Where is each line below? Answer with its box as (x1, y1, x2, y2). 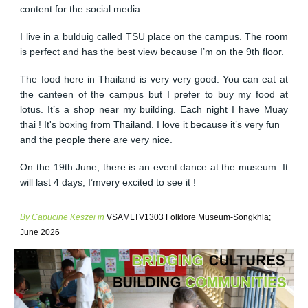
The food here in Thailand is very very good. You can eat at (20, 74, 288, 85)
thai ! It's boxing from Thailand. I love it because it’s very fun (20, 119, 280, 130)
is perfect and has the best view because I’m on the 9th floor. (20, 46, 285, 57)
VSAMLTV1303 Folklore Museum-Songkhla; (104, 212, 272, 222)
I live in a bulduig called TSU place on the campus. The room (20, 31, 288, 42)
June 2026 (20, 228, 60, 237)
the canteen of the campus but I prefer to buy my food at (20, 89, 288, 100)
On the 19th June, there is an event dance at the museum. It (20, 162, 288, 173)
